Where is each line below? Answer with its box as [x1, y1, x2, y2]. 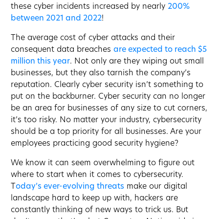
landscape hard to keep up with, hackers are [11, 194, 178, 202]
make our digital [124, 182, 188, 191]
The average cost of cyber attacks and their [11, 34, 175, 42]
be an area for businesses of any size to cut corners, [11, 104, 208, 112]
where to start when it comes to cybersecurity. [11, 171, 184, 179]
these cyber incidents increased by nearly [11, 2, 168, 11]
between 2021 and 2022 [11, 14, 102, 22]
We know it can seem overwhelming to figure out [11, 159, 195, 167]
